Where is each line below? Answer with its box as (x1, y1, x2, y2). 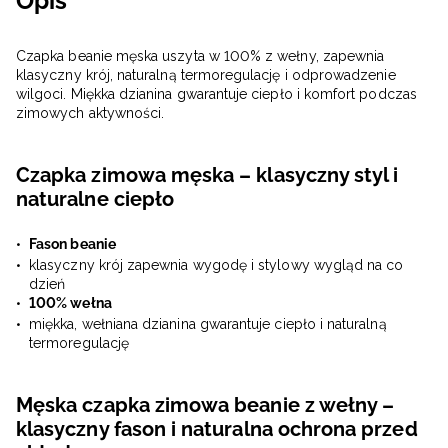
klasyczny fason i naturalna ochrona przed (16, 417, 418, 442)
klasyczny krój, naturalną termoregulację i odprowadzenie (16, 67, 396, 84)
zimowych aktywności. (16, 105, 165, 122)
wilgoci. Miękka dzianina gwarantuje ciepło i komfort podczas (16, 86, 417, 103)
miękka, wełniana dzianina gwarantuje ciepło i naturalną (29, 316, 387, 333)
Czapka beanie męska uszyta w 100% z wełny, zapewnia (16, 48, 385, 65)
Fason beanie (29, 236, 116, 253)
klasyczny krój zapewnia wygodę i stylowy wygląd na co (29, 257, 404, 274)
